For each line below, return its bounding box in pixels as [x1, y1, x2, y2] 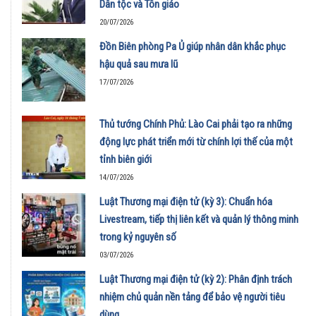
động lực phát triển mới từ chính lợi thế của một [99, 135, 293, 149]
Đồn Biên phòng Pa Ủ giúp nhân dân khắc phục [99, 40, 286, 54]
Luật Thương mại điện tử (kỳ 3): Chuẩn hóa [99, 195, 272, 209]
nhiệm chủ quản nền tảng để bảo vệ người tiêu [99, 291, 285, 304]
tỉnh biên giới [99, 153, 152, 166]
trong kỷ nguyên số [99, 231, 176, 244]
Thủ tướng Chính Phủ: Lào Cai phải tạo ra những [99, 118, 292, 131]
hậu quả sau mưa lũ [99, 58, 178, 71]
